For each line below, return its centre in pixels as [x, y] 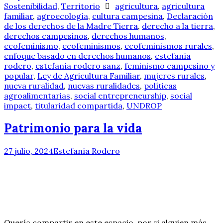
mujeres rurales [174, 75]
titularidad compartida [79, 105]
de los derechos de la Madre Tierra [71, 26]
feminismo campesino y [169, 65]
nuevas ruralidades [104, 85]
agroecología [62, 16]
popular [19, 75]
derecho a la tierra [177, 26]
